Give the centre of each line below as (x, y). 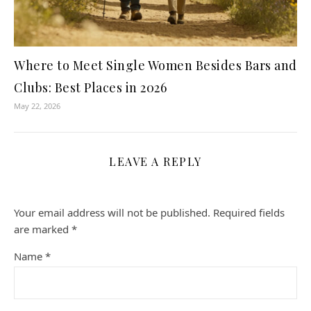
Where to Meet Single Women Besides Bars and (155, 66)
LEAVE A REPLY (155, 162)
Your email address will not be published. (112, 213)
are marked (43, 229)
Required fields (249, 213)
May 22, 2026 (37, 106)
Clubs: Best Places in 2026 (90, 88)
